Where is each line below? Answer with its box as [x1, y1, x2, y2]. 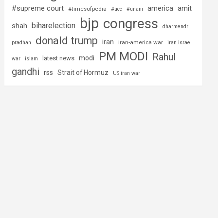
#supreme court [12, 4, 64, 13]
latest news [42, 54, 75, 62]
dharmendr [163, 23, 189, 30]
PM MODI [99, 49, 148, 63]
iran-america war [118, 39, 163, 46]
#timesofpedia [68, 5, 107, 12]
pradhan [12, 39, 32, 46]
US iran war [113, 70, 141, 76]
